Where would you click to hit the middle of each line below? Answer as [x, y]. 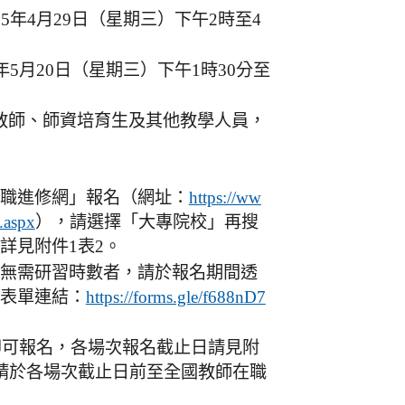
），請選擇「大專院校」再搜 [146, 222]
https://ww [225, 198]
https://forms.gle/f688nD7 [175, 297]
